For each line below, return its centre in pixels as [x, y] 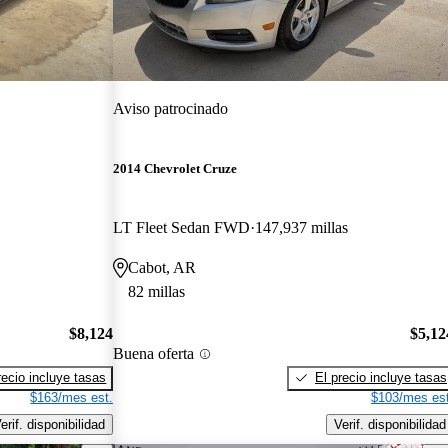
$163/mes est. [72, 397]
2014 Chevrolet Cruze [175, 169]
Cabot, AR [162, 268]
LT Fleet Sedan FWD [182, 228]
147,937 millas [302, 228]
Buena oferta [154, 354]
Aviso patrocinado [171, 108]
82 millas [157, 292]
